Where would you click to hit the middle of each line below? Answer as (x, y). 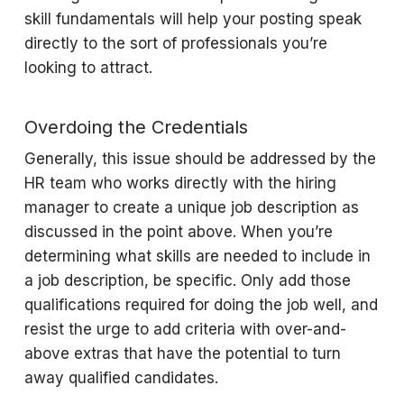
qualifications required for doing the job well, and (201, 305)
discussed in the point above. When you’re (178, 232)
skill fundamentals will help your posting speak (193, 19)
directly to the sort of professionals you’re (175, 43)
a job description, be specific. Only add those (187, 280)
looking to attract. (90, 68)
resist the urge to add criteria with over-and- (185, 329)
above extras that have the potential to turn (182, 353)
